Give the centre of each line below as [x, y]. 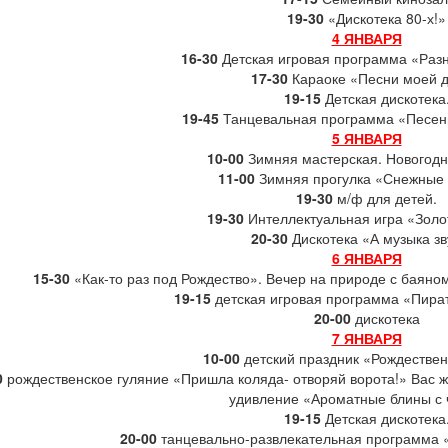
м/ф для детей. [385, 198]
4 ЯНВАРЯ [366, 38]
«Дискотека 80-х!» [385, 18]
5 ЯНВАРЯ [366, 138]
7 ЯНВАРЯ [366, 338]
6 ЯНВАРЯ [366, 258]
